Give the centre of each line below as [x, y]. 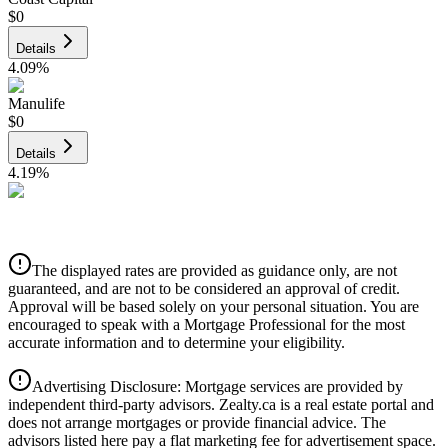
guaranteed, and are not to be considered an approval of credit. [204, 288]
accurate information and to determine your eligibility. [176, 342]
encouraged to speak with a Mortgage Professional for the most [206, 324]
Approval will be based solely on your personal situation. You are [213, 306]
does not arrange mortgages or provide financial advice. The [197, 422]
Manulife [36, 103]
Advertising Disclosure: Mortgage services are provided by [217, 386]
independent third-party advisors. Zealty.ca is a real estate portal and [221, 404]
